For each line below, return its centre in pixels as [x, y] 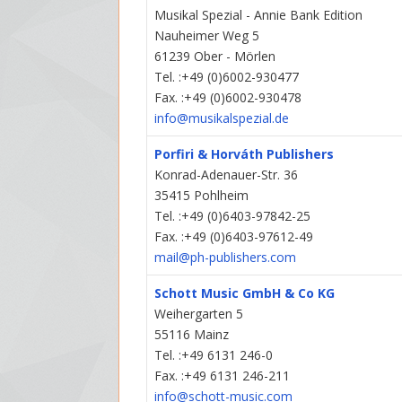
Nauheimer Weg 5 [207, 36]
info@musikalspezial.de [222, 118]
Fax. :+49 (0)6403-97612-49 [234, 237]
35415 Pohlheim [202, 196]
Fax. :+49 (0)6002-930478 [228, 98]
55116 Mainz [192, 335]
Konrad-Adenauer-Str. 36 [227, 175]
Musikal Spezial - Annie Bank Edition [259, 15]
